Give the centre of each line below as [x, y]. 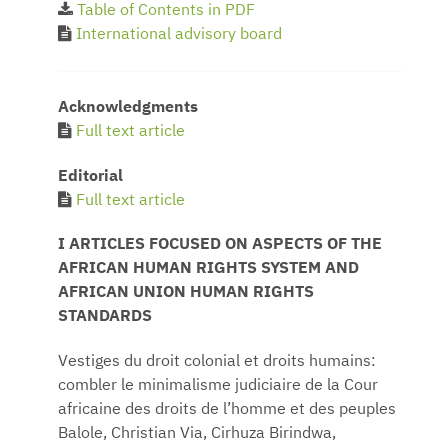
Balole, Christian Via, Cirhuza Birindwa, [197, 434]
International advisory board [179, 34]
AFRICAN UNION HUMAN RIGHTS [186, 293]
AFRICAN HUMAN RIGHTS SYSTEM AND [208, 269]
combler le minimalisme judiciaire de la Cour [218, 386]
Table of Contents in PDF [166, 10]
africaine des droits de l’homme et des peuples [227, 410]
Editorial [92, 176]
